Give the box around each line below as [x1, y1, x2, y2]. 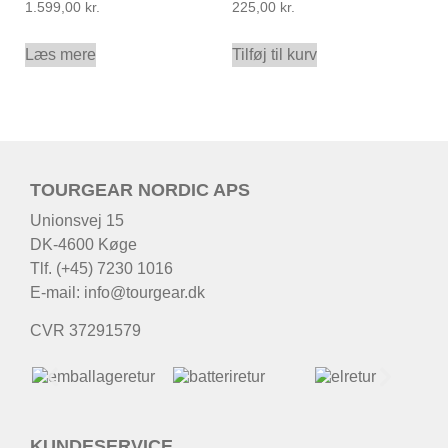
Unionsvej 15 [30, 211, 124, 229]
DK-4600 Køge [30, 235, 137, 253]
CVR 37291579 [30, 322, 141, 340]
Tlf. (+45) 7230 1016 [30, 259, 173, 277]
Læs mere [25, 45, 96, 63]
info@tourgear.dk [84, 283, 205, 301]
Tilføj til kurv [231, 45, 317, 63]
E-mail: [30, 283, 84, 301]
